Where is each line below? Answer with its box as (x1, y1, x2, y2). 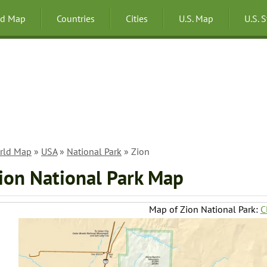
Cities (126, 13, 148, 24)
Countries (57, 13, 95, 24)
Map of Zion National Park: (148, 203, 260, 215)
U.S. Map (179, 13, 213, 24)
